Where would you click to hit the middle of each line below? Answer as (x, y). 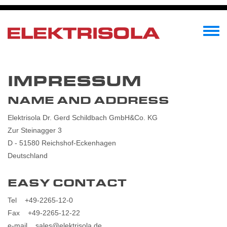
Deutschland (28, 156)
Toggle (214, 36)
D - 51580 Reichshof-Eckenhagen (62, 143)
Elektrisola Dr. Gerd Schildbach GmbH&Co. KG (83, 118)
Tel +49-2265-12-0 (40, 200)
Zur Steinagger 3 (35, 130)
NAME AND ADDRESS (88, 101)
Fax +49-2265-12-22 (44, 213)
